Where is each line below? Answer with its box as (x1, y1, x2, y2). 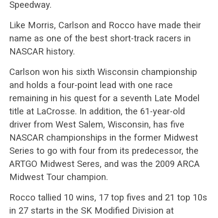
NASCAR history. (9, 46, 75, 56)
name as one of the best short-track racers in (9, 33, 191, 43)
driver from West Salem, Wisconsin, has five (9, 119, 184, 129)
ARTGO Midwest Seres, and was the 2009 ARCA (9, 158, 200, 169)
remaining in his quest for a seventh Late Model (9, 92, 200, 103)
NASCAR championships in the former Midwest (9, 132, 198, 143)
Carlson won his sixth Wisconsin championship (9, 66, 197, 77)
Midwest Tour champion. (9, 171, 108, 182)
